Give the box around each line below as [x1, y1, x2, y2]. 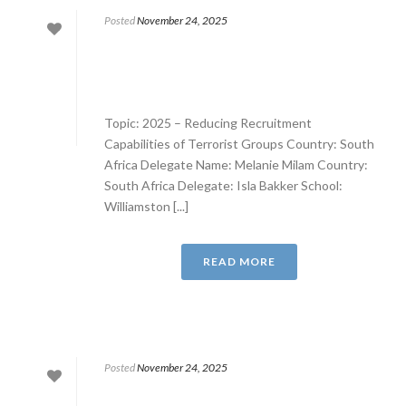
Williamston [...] [104, 198, 188, 214]
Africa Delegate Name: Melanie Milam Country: [104, 157, 368, 172]
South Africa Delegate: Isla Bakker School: [104, 178, 343, 193]
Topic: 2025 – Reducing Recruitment [104, 115, 312, 130]
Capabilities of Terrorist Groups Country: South [104, 136, 374, 151]
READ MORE [203, 255, 275, 268]
